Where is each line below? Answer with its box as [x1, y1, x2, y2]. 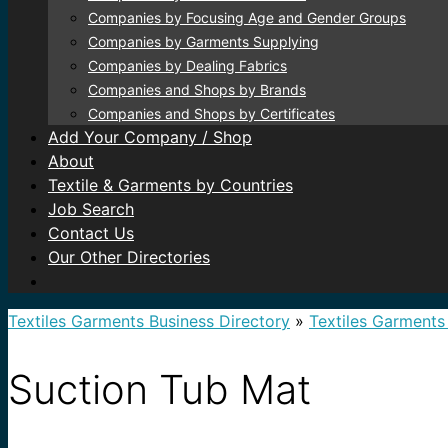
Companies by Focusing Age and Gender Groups [88, 9, 406, 26]
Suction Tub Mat [8, 364, 311, 414]
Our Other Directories [48, 247, 210, 267]
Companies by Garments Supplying [88, 33, 319, 50]
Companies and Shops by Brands [88, 81, 306, 98]
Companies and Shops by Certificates [88, 105, 335, 122]
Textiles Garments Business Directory [8, 311, 290, 331]
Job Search [48, 199, 134, 219]
